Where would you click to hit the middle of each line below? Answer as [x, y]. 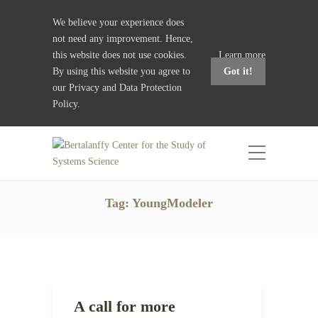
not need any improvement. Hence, [123, 39]
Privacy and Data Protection [125, 88]
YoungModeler [172, 203]
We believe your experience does [118, 22]
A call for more [125, 306]
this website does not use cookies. [120, 55]
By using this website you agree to [121, 71]
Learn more [242, 55]
